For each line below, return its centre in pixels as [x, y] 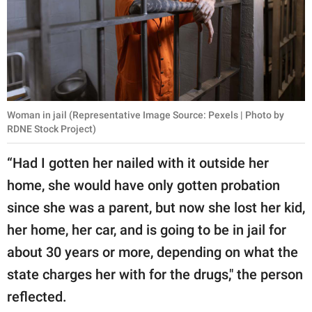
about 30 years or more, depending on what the [153, 252]
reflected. [37, 297]
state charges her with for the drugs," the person [155, 275]
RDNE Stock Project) [52, 129]
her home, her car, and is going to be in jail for [147, 230]
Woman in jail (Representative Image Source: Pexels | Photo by [146, 115]
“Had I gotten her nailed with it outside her [138, 163]
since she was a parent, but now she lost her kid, [156, 208]
